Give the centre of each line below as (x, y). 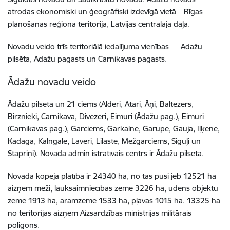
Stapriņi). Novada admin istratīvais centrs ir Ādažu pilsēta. (106, 153)
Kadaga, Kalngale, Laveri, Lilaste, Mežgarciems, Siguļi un (104, 141)
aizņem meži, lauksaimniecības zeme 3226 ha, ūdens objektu (113, 188)
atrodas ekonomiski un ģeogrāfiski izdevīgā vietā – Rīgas (105, 11)
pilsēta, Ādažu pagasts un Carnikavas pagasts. (87, 59)
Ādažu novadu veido (53, 81)
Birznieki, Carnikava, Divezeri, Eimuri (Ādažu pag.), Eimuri (106, 116)
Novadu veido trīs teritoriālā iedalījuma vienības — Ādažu (105, 46)
